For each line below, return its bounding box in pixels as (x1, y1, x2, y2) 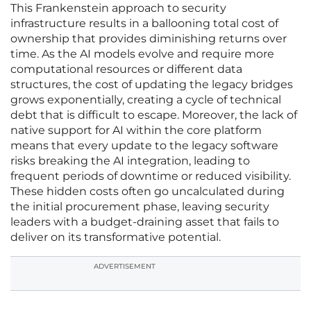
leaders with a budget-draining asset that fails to (10, 215, 279, 229)
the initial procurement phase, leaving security (10, 200, 269, 214)
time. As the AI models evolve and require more (10, 47, 274, 61)
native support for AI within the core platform (10, 124, 262, 137)
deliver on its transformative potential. (10, 230, 221, 244)
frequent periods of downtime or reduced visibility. (10, 169, 291, 183)
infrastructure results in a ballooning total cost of (10, 17, 278, 31)
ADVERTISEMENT (94, 262, 155, 271)
